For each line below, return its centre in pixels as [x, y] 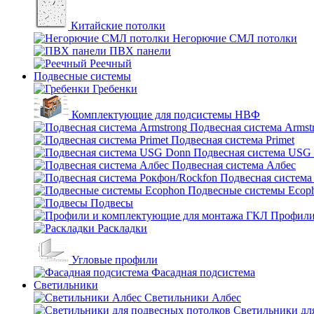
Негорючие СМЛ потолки [235, 38]
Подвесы [112, 203]
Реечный [111, 63]
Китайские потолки [118, 26]
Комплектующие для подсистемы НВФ [166, 115]
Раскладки [122, 228]
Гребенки [115, 89]
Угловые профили [115, 260]
